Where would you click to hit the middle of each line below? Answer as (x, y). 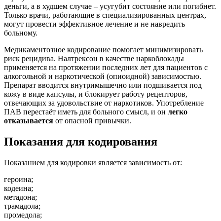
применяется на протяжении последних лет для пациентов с (106, 68)
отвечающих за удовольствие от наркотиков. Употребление (104, 103)
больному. (21, 33)
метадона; (20, 197)
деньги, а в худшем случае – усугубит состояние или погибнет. (110, 6)
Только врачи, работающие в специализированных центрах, (105, 15)
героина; (18, 179)
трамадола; (22, 206)
